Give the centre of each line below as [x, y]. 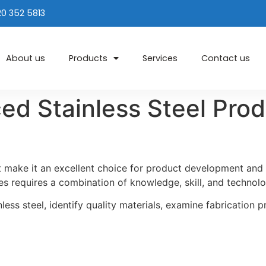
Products [88, 58]
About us [26, 58]
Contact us [226, 58]
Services [160, 58]
